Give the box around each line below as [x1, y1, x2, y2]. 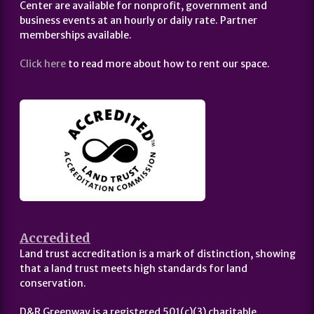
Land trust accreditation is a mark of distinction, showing [20, 247, 296, 261]
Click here [20, 57, 66, 71]
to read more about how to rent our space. [66, 57, 270, 71]
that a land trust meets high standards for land [20, 262, 247, 275]
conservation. [20, 277, 86, 290]
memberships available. [20, 29, 132, 42]
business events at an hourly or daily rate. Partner [20, 14, 257, 27]
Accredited [20, 230, 90, 247]
